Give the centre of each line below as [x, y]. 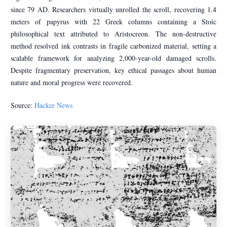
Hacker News [53, 105]
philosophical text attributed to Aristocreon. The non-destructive [113, 33]
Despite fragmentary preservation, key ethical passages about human [113, 70]
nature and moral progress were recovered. [72, 82]
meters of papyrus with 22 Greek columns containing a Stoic [113, 21]
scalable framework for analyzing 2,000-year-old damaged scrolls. [113, 58]
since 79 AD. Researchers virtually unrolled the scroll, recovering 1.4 [113, 9]
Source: [23, 105]
